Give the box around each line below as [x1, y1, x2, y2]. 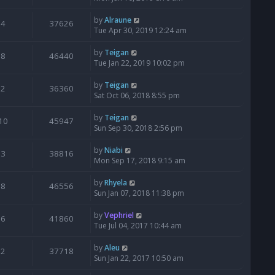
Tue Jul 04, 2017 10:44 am [94, 220, 182, 231]
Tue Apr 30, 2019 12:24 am [94, 25, 187, 36]
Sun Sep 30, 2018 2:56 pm [94, 123, 182, 134]
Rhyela [104, 177, 127, 188]
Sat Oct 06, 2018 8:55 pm [94, 90, 180, 101]
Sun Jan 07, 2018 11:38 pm [94, 188, 184, 199]
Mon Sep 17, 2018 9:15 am [94, 155, 185, 166]
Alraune [104, 15, 131, 26]
